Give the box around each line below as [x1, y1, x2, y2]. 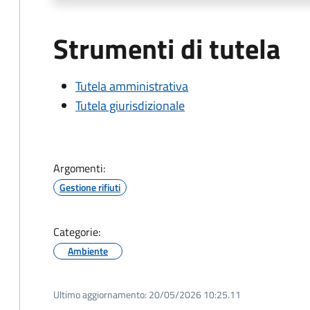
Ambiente [68, 244, 108, 258]
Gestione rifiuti [60, 180, 120, 194]
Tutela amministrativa [75, 77, 188, 95]
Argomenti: [53, 160, 105, 176]
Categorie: [53, 224, 100, 240]
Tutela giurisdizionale [75, 96, 185, 115]
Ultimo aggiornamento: [53, 287, 147, 302]
